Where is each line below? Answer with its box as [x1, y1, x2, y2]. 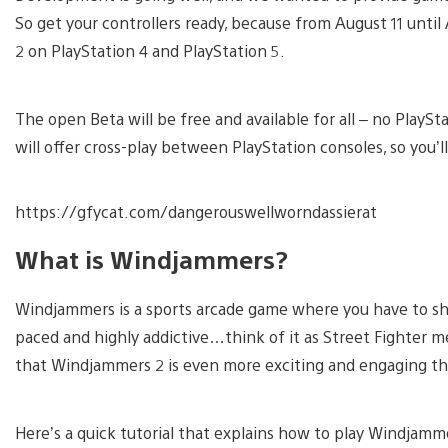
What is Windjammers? [15, 242, 288, 275]
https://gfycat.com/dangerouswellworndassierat [15, 200, 377, 222]
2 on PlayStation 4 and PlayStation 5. [15, 39, 285, 61]
